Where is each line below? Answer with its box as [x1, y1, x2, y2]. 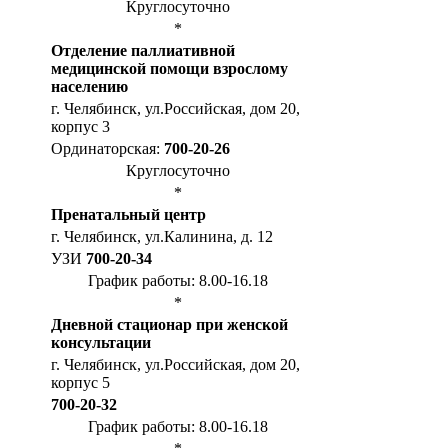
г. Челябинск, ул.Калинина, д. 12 [51, 227, 273, 245]
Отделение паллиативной [51, 41, 235, 59]
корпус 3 [51, 117, 110, 135]
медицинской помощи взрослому [51, 59, 288, 77]
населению [51, 77, 128, 95]
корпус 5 [51, 373, 110, 391]
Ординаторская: [51, 139, 164, 157]
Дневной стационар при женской [51, 315, 288, 333]
